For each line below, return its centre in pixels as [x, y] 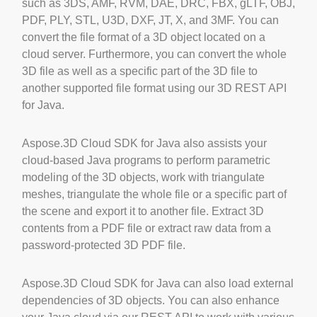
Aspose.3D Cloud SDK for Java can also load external [158, 283]
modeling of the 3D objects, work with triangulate [143, 177]
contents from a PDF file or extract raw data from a [146, 228]
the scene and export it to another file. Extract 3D [143, 211]
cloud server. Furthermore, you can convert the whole [154, 54]
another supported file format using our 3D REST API [154, 88]
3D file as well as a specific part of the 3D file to [140, 71]
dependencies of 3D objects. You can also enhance [151, 300]
